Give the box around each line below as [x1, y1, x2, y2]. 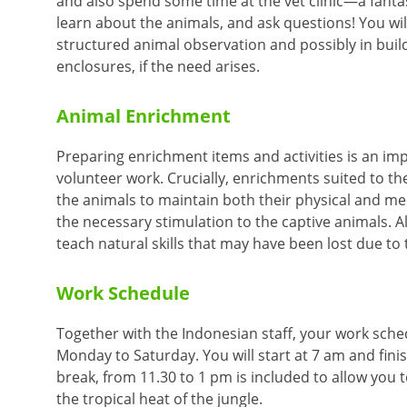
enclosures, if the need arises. [56, 55, 260, 76]
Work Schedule [56, 280, 190, 305]
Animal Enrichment [56, 103, 231, 128]
